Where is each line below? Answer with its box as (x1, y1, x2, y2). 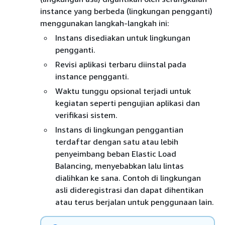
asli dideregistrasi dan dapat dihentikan (55, 184, 203, 195)
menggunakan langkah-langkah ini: (40, 18, 169, 28)
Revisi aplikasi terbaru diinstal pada (55, 59, 186, 69)
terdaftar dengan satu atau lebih (55, 136, 178, 147)
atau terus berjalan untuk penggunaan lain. (55, 196, 214, 207)
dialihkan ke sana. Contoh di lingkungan (55, 172, 201, 183)
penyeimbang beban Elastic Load (55, 148, 176, 159)
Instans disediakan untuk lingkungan (55, 32, 190, 43)
